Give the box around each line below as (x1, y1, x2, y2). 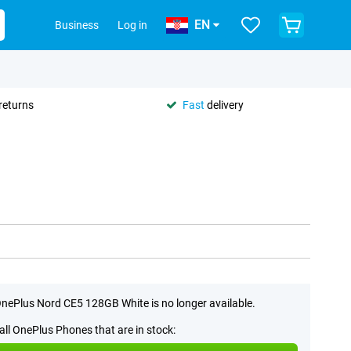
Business (55, 19, 99, 31)
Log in (118, 19, 147, 31)
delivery (204, 98, 244, 111)
